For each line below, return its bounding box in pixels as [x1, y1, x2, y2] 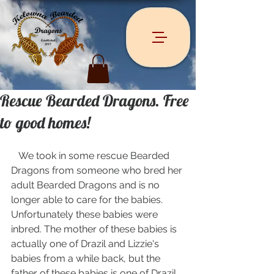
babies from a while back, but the [11, 252, 163, 264]
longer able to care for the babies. [11, 193, 165, 206]
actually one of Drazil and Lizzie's [11, 237, 161, 250]
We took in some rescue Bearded [11, 149, 18, 161]
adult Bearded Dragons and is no [11, 179, 162, 191]
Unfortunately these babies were [11, 208, 160, 220]
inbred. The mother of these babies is [11, 223, 179, 235]
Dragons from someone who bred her [11, 164, 185, 176]
